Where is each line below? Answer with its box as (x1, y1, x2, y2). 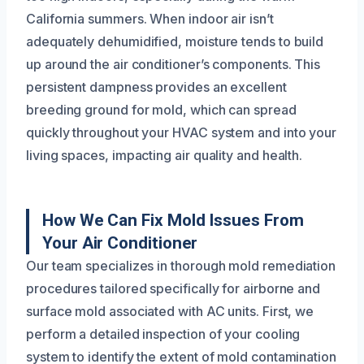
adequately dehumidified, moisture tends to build (26, 32, 324, 50)
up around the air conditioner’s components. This (26, 55, 321, 72)
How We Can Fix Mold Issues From (42, 210, 304, 230)
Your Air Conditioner (42, 232, 198, 253)
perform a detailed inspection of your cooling (26, 325, 301, 342)
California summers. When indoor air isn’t (26, 10, 274, 27)
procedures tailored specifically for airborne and (26, 279, 321, 297)
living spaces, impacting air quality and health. (26, 146, 303, 163)
